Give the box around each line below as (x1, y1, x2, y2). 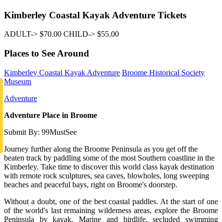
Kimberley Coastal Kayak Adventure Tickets (4, 9, 186, 20)
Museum (4, 77, 31, 86)
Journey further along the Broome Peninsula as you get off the (4, 144, 198, 153)
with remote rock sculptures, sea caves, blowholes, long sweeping (4, 171, 209, 180)
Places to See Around (4, 48, 89, 58)
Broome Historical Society (122, 68, 205, 77)
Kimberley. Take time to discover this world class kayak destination (4, 162, 214, 171)
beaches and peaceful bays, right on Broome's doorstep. (4, 180, 177, 189)
